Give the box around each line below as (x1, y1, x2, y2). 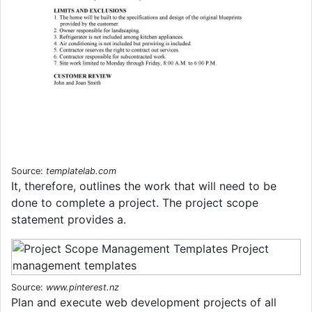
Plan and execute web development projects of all (11, 295, 276, 309)
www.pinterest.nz (46, 281, 119, 292)
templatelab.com (46, 165, 116, 176)
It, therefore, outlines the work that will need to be (11, 178, 276, 193)
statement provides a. (11, 212, 126, 226)
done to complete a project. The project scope (11, 195, 258, 210)
